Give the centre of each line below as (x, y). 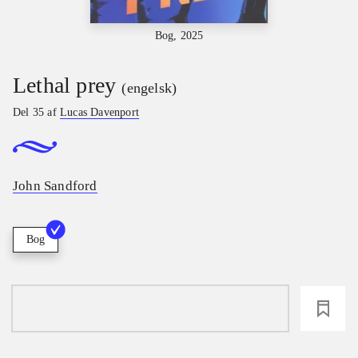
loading (150, 309)
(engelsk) (149, 88)
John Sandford (55, 186)
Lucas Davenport (100, 112)
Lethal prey (65, 85)
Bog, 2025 (179, 35)
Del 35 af (37, 112)
